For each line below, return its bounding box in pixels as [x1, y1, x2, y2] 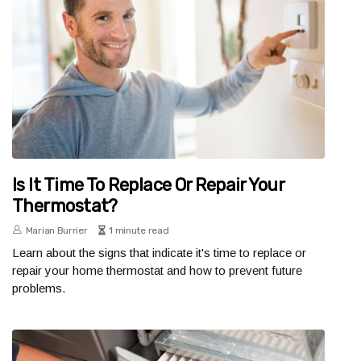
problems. [12, 280, 65, 295]
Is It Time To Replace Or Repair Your [12, 173, 284, 196]
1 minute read [109, 224, 169, 236]
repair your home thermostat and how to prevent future [12, 263, 302, 277]
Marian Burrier [25, 224, 88, 236]
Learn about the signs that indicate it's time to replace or [12, 245, 306, 259]
